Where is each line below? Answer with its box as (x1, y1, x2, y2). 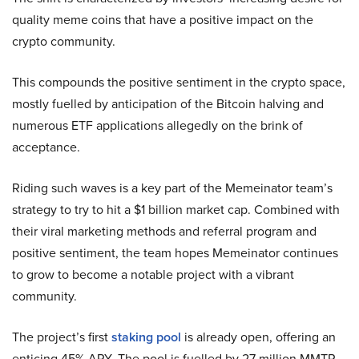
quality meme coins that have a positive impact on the (12, 10, 313, 29)
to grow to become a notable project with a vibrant (12, 264, 294, 284)
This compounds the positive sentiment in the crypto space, (12, 72, 345, 91)
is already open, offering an (181, 327, 336, 346)
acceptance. (12, 137, 80, 156)
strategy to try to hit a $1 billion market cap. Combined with (12, 200, 340, 219)
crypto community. (12, 31, 115, 50)
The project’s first (12, 327, 111, 346)
